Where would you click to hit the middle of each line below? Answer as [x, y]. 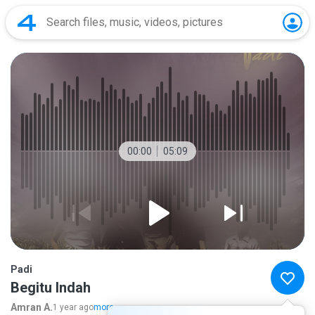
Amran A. [32, 307]
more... [107, 307]
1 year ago [73, 307]
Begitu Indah [51, 288]
